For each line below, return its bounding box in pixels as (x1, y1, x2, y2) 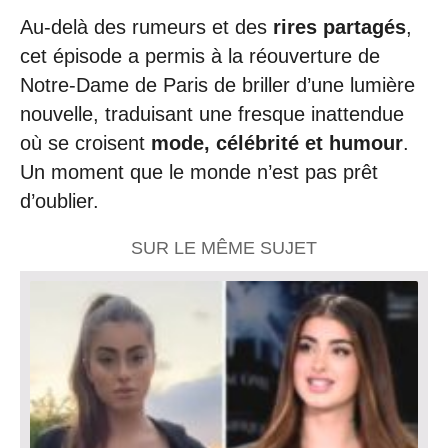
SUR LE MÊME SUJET (131, 237, 317, 258)
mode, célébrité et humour (151, 132, 403, 155)
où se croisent (20, 132, 151, 155)
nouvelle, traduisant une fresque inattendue (20, 103, 404, 126)
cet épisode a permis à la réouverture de (20, 45, 380, 68)
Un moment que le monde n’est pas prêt (20, 161, 378, 184)
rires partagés (273, 16, 406, 39)
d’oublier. (20, 190, 99, 213)
